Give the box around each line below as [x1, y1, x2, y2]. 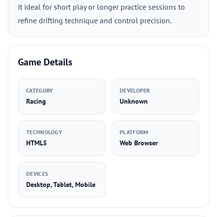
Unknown [120, 97, 148, 106]
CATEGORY [26, 87, 53, 94]
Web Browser [120, 139, 158, 147]
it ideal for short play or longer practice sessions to [18, 2, 185, 12]
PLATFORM [120, 128, 149, 136]
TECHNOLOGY [26, 128, 62, 136]
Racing [26, 97, 46, 106]
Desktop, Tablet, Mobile [26, 180, 95, 189]
